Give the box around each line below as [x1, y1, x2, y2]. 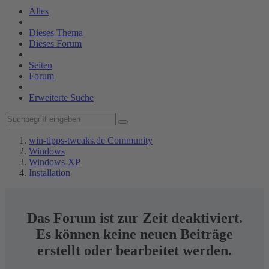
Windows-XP [29, 157, 80, 167]
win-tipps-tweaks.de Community [29, 135, 153, 145]
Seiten [29, 60, 52, 70]
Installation [29, 168, 70, 178]
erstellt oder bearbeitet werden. [37, 242, 232, 258]
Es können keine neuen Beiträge [36, 226, 233, 242]
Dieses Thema [29, 28, 83, 38]
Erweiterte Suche [29, 92, 94, 103]
